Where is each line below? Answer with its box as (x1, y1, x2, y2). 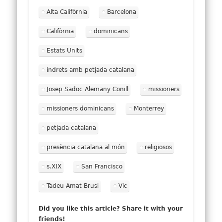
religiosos (145, 143, 172, 151)
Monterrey (134, 105, 165, 112)
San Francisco (81, 163, 123, 170)
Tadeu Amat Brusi (47, 182, 99, 189)
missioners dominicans (47, 105, 114, 112)
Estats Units (47, 47, 83, 54)
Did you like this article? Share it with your (39, 205, 183, 212)
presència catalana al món (47, 143, 125, 151)
